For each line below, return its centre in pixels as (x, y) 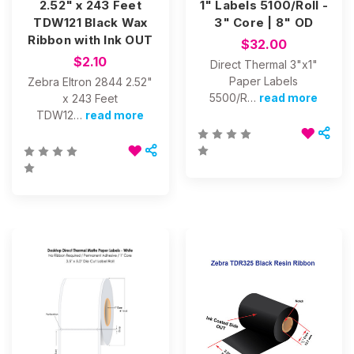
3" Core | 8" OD (264, 22)
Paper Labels (264, 81)
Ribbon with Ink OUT (90, 40)
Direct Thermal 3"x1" (264, 64)
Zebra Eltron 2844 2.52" (90, 81)
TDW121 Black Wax (90, 22)
